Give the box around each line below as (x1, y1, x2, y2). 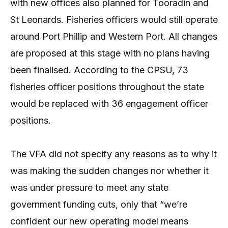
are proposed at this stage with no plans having (10, 47, 210, 59)
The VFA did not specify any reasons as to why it (10, 148, 217, 159)
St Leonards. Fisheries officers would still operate (10, 14, 218, 25)
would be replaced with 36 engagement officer (10, 98, 208, 109)
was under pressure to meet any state (10, 182, 168, 193)
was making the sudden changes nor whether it (10, 165, 209, 176)
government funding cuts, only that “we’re (10, 198, 187, 210)
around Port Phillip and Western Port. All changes (10, 31, 217, 42)
